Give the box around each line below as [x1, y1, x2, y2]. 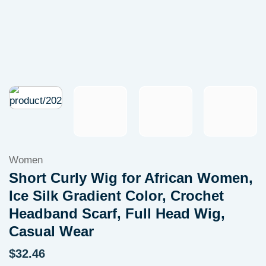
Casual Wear [9, 224, 94, 240]
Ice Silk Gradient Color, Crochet [9, 188, 224, 204]
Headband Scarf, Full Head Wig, [9, 206, 225, 222]
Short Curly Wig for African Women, [9, 170, 253, 186]
